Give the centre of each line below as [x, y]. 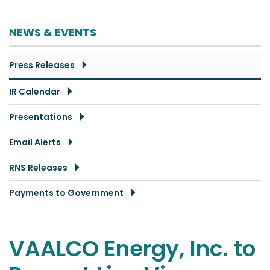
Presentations [41, 117]
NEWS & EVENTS [53, 32]
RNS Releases [38, 167]
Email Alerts [35, 142]
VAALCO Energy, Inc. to [132, 248]
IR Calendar [35, 91]
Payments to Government [66, 193]
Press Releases [42, 65]
